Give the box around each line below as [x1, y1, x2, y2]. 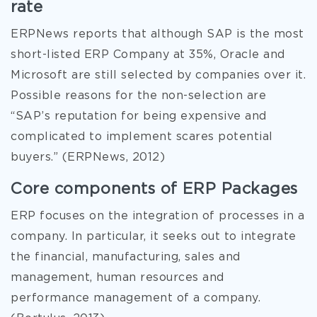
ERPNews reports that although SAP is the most [11, 29, 304, 40]
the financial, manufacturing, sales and [11, 252, 241, 263]
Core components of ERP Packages [11, 183, 299, 197]
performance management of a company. [11, 293, 260, 304]
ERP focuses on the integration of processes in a [11, 211, 304, 221]
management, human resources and [11, 272, 224, 283]
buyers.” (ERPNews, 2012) [11, 152, 165, 163]
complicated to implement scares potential [11, 132, 273, 142]
